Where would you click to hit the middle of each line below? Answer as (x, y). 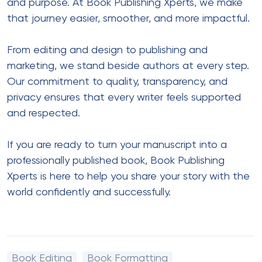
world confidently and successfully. (89, 192)
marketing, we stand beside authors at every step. (128, 66)
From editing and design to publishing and (107, 50)
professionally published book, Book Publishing (116, 161)
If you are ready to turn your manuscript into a (117, 145)
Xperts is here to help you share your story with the (128, 176)
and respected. (44, 113)
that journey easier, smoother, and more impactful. (128, 18)
